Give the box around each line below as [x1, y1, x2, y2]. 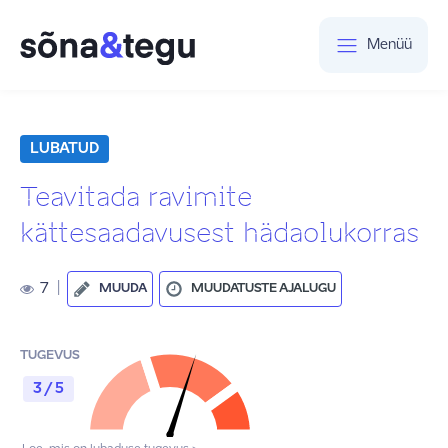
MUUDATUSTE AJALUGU [191, 282, 336, 295]
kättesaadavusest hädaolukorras [20, 217, 419, 249]
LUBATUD [30, 142, 99, 156]
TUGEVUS [20, 350, 80, 362]
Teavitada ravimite [20, 181, 252, 213]
